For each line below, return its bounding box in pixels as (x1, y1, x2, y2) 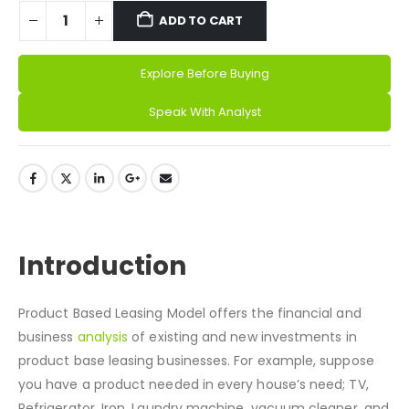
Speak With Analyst (148, 102, 261, 121)
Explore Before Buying (140, 64, 269, 82)
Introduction (18, 293, 186, 330)
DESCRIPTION (48, 235, 132, 253)
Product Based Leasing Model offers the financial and (18, 349, 362, 368)
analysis (77, 372, 129, 392)
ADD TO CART (159, 11, 244, 29)
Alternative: (18, 66, 85, 84)
